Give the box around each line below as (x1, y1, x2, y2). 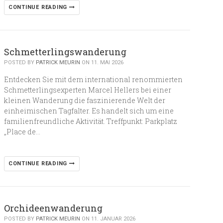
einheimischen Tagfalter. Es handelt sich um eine (3, 106, 174, 115)
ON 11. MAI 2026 (80, 59, 123, 66)
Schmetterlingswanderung (3, 46, 126, 58)
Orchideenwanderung (3, 202, 103, 214)
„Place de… (3, 127, 40, 136)
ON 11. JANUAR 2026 (80, 216, 135, 222)
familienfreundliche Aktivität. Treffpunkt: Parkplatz (3, 116, 177, 126)
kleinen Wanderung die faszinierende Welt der (3, 96, 165, 105)
